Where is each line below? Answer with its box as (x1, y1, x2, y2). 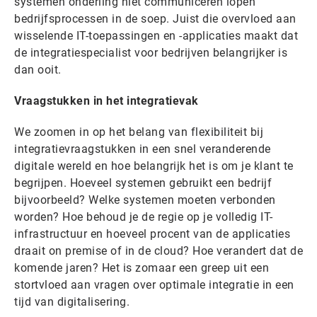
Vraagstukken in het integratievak (14, 94, 199, 108)
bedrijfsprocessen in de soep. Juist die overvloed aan (14, 12, 296, 26)
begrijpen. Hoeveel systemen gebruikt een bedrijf (14, 176, 272, 190)
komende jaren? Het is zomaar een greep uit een (14, 261, 269, 275)
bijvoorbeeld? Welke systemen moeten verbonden (14, 193, 276, 207)
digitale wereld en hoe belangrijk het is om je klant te (14, 159, 294, 173)
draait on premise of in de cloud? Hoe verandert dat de (14, 244, 303, 258)
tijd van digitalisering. (14, 295, 129, 309)
